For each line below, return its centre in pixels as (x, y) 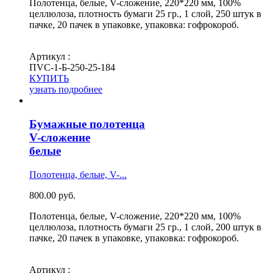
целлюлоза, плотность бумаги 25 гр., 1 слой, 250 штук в (145, 14)
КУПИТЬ (49, 79)
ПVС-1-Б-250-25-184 (72, 68)
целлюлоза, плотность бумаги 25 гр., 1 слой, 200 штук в (145, 227)
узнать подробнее (66, 90)
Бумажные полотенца (87, 124)
